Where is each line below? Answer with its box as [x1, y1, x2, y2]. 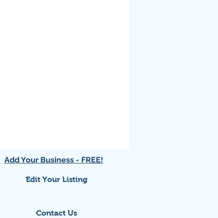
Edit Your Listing [25, 175, 88, 183]
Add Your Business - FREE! [4, 155, 103, 164]
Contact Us [36, 209, 77, 217]
